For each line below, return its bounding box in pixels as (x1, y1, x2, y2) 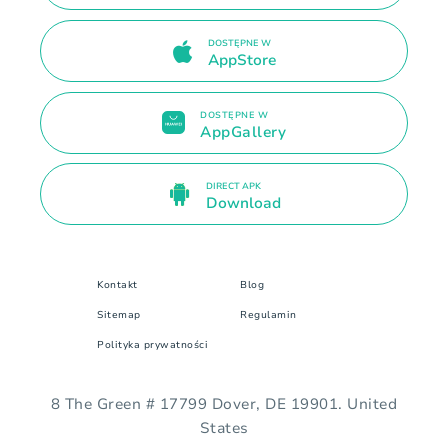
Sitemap (97, 307, 141, 322)
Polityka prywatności (97, 337, 208, 352)
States (199, 417, 249, 438)
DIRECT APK (205, 180, 261, 193)
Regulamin (240, 307, 297, 322)
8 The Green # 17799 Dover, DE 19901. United (50, 393, 398, 414)
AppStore (207, 49, 276, 70)
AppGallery (200, 121, 286, 142)
